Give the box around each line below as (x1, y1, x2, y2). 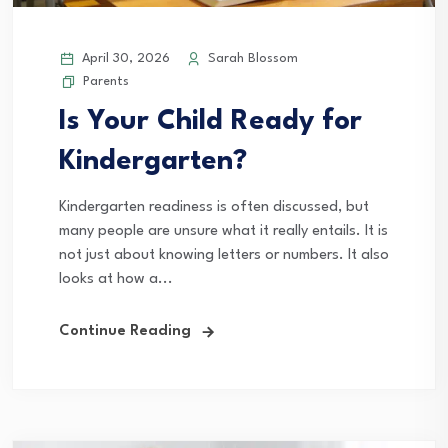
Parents (83, 74, 129, 88)
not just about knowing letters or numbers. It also (59, 247, 389, 263)
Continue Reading (59, 323, 191, 339)
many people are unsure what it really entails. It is (59, 223, 388, 239)
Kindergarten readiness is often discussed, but (59, 199, 369, 215)
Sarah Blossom (204, 51, 298, 65)
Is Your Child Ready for (59, 107, 362, 136)
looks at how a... (59, 271, 173, 287)
